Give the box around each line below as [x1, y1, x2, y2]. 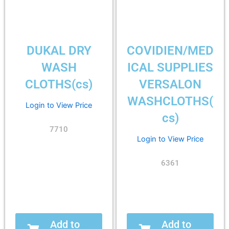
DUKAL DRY [26, 43, 91, 58]
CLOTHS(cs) [25, 77, 93, 92]
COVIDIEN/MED [127, 43, 214, 58]
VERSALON [139, 77, 201, 92]
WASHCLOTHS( [127, 94, 213, 109]
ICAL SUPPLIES [127, 60, 213, 75]
